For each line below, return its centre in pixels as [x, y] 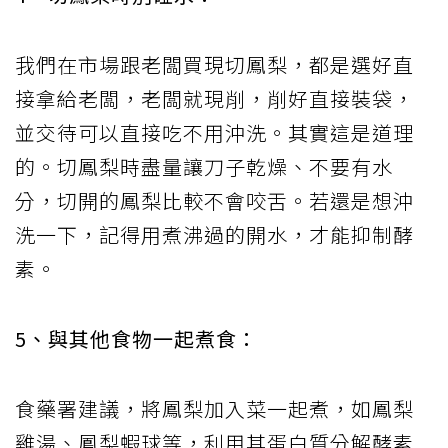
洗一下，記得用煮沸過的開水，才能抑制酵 [214, 235]
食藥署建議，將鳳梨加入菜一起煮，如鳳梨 [214, 409]
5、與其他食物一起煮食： [136, 339]
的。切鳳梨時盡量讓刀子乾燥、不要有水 [204, 167]
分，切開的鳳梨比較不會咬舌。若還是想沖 [214, 201]
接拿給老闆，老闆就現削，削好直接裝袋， [214, 99]
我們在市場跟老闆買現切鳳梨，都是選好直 [214, 65]
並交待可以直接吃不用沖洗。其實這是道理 [214, 133]
